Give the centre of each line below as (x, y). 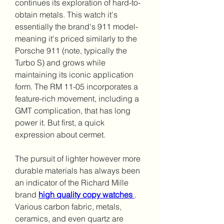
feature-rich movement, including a (77, 98)
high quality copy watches (86, 194)
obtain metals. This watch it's (66, 14)
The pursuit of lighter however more (78, 158)
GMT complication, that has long (73, 110)
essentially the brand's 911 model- (76, 26)
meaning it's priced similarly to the (76, 38)
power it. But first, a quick (60, 122)
